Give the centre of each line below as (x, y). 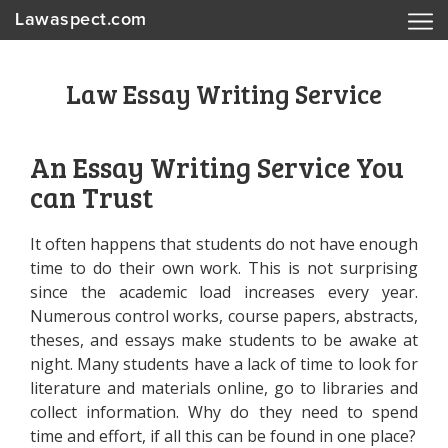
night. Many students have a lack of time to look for (224, 364)
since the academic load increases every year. (224, 292)
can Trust (91, 197)
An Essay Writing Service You (217, 167)
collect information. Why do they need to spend (224, 412)
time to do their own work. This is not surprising (224, 268)
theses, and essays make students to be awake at (224, 340)
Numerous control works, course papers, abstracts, (224, 316)
